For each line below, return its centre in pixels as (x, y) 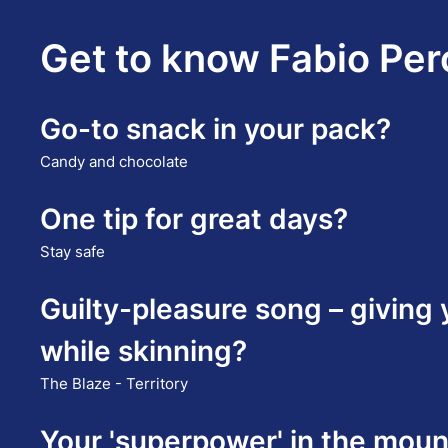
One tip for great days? (194, 219)
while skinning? (144, 351)
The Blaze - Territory (114, 384)
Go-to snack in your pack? (216, 129)
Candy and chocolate (114, 162)
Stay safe (73, 252)
